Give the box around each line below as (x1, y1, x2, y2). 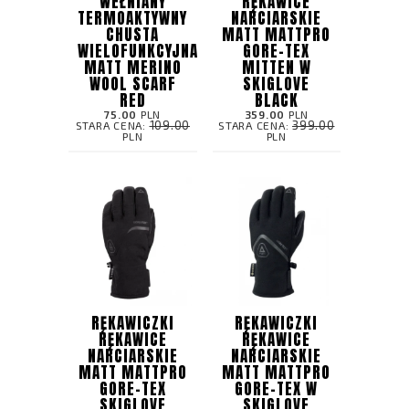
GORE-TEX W (235, 376, 319, 401)
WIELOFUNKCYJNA (78, 39, 198, 64)
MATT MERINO (83, 56, 182, 80)
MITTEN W (241, 56, 311, 80)
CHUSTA (106, 23, 160, 47)
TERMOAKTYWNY (78, 6, 188, 31)
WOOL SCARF (89, 72, 176, 97)
